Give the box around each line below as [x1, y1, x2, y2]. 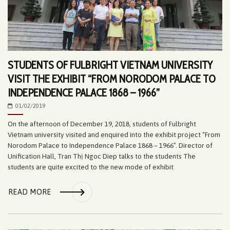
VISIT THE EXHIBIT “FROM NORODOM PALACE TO [8, 72, 216, 85]
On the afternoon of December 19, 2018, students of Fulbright [8, 119, 196, 128]
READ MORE [8, 188, 51, 197]
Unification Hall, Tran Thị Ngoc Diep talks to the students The [8, 151, 196, 160]
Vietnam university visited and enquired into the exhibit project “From [8, 130, 220, 139]
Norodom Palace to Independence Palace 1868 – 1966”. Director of [8, 141, 213, 149]
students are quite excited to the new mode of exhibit [8, 162, 174, 171]
